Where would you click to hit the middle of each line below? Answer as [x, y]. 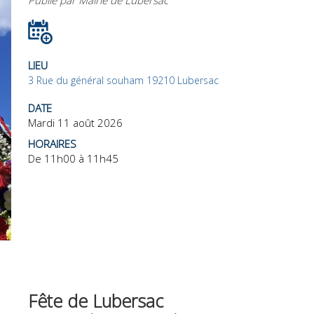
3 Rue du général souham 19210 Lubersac [123, 81]
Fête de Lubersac [96, 300]
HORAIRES [52, 144]
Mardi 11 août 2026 [75, 123]
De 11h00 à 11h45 [73, 159]
